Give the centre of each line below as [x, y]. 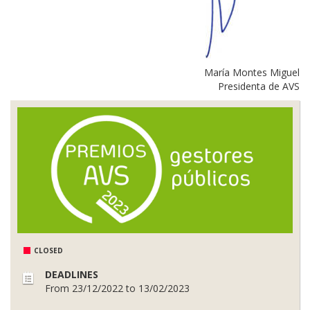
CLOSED [48, 251]
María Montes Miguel [252, 72]
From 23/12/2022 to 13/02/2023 [117, 289]
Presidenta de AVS [259, 86]
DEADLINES [72, 275]
